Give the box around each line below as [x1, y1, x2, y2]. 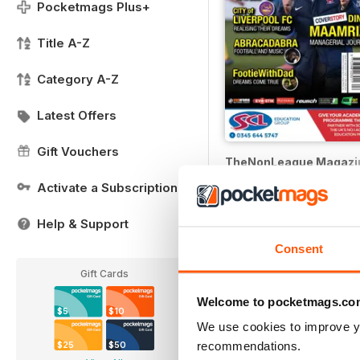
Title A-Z [37, 35, 90, 51]
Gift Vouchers [37, 144, 119, 159]
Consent [275, 241, 323, 256]
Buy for [225, 178, 264, 191]
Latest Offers [37, 108, 117, 123]
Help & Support [37, 216, 129, 231]
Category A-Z [37, 72, 119, 87]
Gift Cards [80, 268, 129, 280]
